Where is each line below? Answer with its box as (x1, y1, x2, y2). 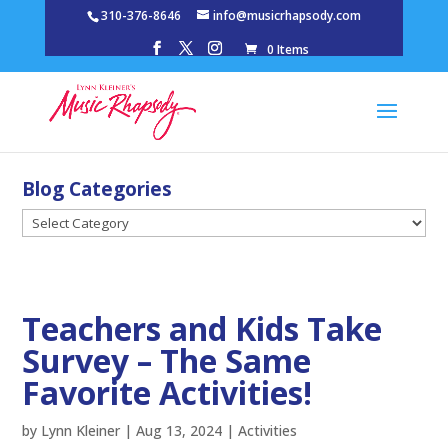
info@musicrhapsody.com (212, 7, 361, 24)
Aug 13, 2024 (136, 421, 223, 441)
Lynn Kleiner (41, 421, 121, 441)
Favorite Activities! (22, 371, 313, 415)
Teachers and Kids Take (22, 307, 383, 351)
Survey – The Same (22, 339, 312, 383)
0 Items (267, 41, 310, 58)
